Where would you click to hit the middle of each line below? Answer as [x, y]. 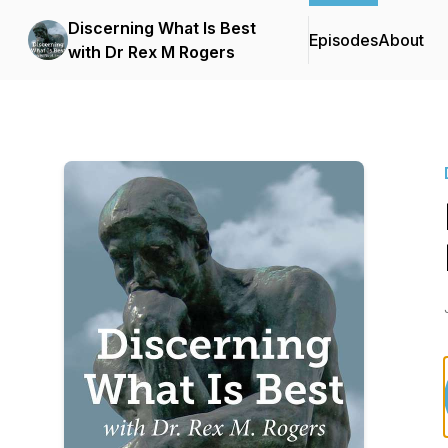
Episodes [343, 40]
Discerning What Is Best [162, 28]
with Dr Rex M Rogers [151, 52]
